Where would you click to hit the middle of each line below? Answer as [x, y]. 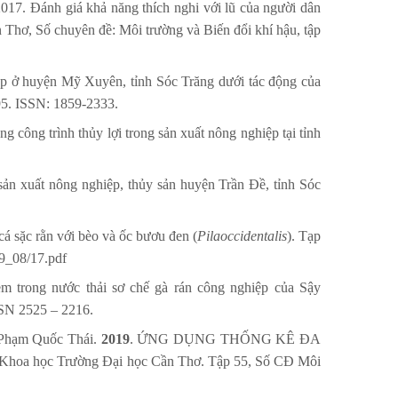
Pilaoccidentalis [242, 236]
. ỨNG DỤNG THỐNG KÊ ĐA [225, 339]
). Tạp [304, 236]
